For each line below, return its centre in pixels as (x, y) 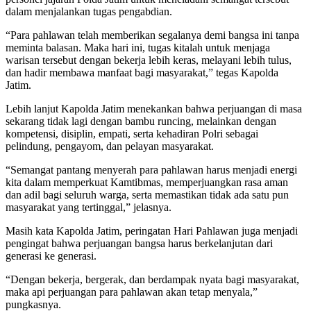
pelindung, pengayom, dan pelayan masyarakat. (110, 146)
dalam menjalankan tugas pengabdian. (89, 12)
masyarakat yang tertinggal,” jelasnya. (89, 208)
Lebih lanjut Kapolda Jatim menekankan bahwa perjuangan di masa (154, 109)
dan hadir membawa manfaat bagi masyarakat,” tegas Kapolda (142, 73)
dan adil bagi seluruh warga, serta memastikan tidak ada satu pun (147, 195)
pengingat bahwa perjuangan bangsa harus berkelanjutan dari (139, 244)
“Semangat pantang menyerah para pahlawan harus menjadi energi (151, 170)
